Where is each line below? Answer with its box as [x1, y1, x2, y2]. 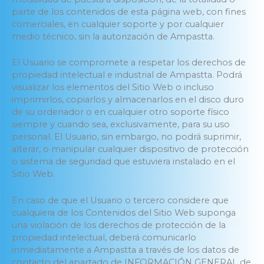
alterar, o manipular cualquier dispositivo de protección [12, 144, 249, 155]
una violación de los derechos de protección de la [12, 219, 226, 230]
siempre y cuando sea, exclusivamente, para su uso [12, 119, 230, 130]
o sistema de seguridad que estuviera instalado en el [12, 156, 235, 167]
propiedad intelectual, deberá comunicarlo [12, 232, 196, 243]
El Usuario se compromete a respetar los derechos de [12, 57, 246, 68]
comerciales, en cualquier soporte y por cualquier [12, 19, 224, 30]
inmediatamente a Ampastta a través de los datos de [12, 244, 239, 255]
